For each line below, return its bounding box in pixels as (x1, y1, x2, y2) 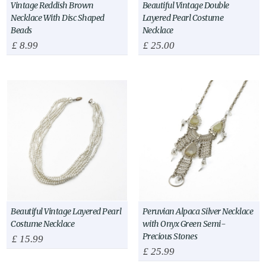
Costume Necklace (11, 218, 75, 229)
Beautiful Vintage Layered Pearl (11, 205, 122, 217)
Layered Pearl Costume (142, 12, 224, 23)
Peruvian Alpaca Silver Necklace (142, 205, 254, 217)
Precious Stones (142, 230, 198, 242)
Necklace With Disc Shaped (11, 12, 104, 23)
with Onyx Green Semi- (142, 218, 226, 229)
